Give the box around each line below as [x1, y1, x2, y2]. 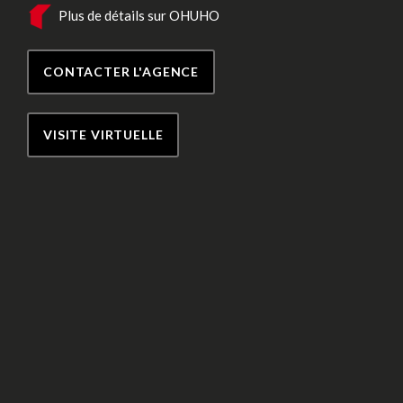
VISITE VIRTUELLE [43, 126, 164, 142]
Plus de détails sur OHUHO [56, 6, 219, 23]
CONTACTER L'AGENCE [43, 63, 200, 79]
